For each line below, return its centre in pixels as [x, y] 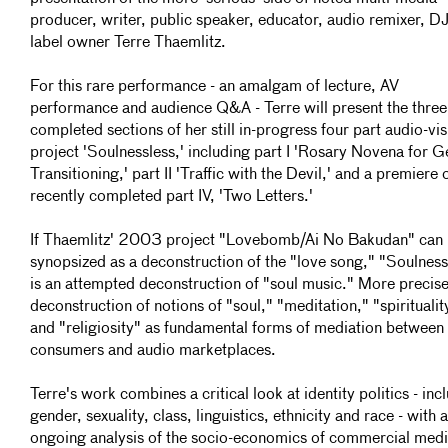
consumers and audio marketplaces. [153, 351]
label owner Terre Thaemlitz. [128, 43]
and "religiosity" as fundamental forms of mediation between [237, 329]
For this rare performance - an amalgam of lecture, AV [214, 87]
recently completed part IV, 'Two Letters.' [171, 197]
